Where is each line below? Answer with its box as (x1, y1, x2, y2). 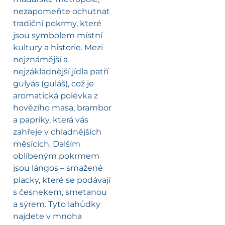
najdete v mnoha (13, 211, 82, 221)
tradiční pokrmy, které (13, 19, 101, 29)
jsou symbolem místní (13, 31, 102, 41)
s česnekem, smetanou (13, 187, 107, 197)
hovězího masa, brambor (13, 103, 111, 113)
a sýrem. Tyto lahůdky (13, 199, 100, 209)
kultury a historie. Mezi (13, 43, 103, 53)
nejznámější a (13, 55, 68, 65)
